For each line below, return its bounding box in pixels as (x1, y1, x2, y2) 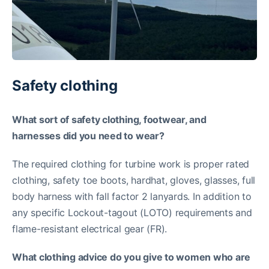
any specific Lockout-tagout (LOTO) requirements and (12, 207, 252, 219)
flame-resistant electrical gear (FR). (12, 223, 168, 235)
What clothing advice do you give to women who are (12, 251, 251, 264)
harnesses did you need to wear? (12, 130, 165, 142)
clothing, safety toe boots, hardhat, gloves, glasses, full (12, 174, 256, 187)
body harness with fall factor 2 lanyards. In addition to (12, 190, 252, 203)
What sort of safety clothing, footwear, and (12, 113, 207, 126)
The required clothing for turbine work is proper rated (12, 158, 250, 171)
